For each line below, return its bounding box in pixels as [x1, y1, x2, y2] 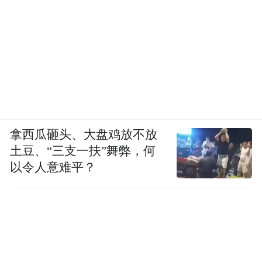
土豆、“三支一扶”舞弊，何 [10, 144, 156, 158]
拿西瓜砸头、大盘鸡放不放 [10, 128, 158, 142]
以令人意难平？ [10, 161, 96, 174]
